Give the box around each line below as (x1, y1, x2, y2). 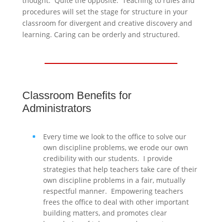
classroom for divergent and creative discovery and (22, 18, 192, 28)
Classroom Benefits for (22, 89, 131, 102)
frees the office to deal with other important (43, 197, 189, 207)
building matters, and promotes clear (43, 208, 167, 218)
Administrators (22, 102, 91, 114)
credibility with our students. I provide (43, 153, 172, 163)
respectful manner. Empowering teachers (43, 186, 183, 196)
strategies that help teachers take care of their (43, 164, 197, 174)
